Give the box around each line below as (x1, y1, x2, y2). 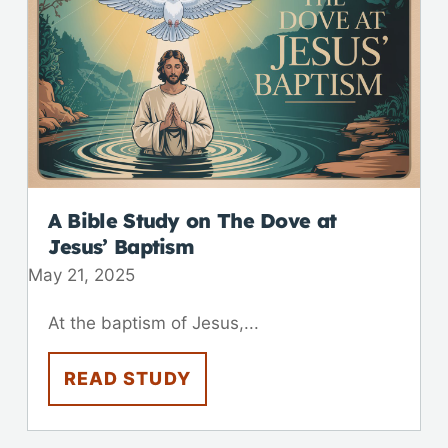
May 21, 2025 (27, 264, 135, 285)
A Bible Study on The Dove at (47, 207, 337, 233)
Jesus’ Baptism (47, 233, 195, 259)
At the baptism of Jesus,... (47, 312, 259, 333)
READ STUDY (63, 367, 191, 389)
